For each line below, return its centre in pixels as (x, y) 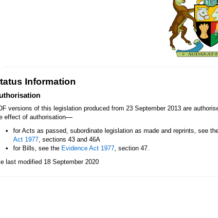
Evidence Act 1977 (88, 148)
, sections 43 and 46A (69, 139)
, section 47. (132, 148)
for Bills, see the (37, 148)
